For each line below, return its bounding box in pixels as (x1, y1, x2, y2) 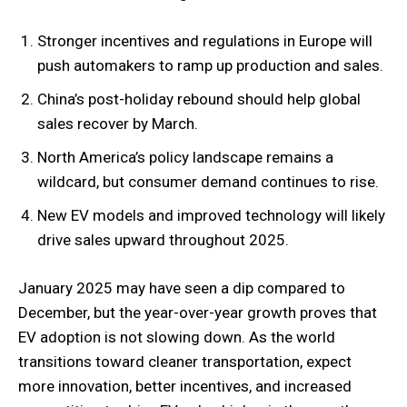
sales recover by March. (37, 114, 198, 133)
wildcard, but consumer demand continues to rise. (37, 173, 379, 191)
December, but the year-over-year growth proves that (18, 303, 377, 322)
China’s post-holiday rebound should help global (37, 90, 361, 108)
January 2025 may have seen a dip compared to (18, 279, 345, 297)
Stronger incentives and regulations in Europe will (37, 32, 372, 50)
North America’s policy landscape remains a (37, 148, 333, 166)
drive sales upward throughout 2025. (37, 231, 289, 249)
